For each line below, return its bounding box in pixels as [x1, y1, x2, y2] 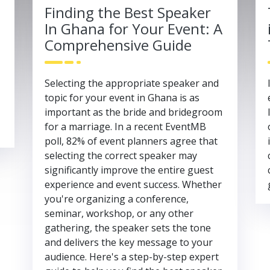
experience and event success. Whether [45, 177, 222, 191]
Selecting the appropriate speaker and [45, 76, 219, 90]
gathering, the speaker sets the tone [45, 221, 211, 234]
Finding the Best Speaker [45, 2, 211, 22]
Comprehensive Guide [45, 34, 192, 55]
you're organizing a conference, [45, 192, 189, 206]
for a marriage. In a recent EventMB [45, 119, 206, 133]
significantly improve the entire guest [45, 163, 213, 177]
